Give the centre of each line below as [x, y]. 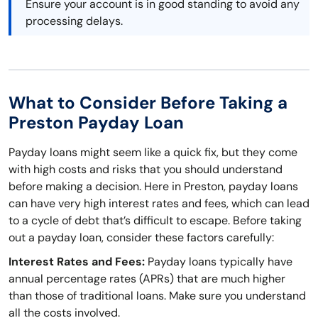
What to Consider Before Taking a [148, 103]
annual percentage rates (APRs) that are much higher [147, 279]
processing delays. [74, 21]
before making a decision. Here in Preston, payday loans [153, 187]
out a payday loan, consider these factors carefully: [141, 238]
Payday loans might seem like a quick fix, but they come [153, 153]
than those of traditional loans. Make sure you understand [157, 296]
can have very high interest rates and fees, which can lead [159, 204]
